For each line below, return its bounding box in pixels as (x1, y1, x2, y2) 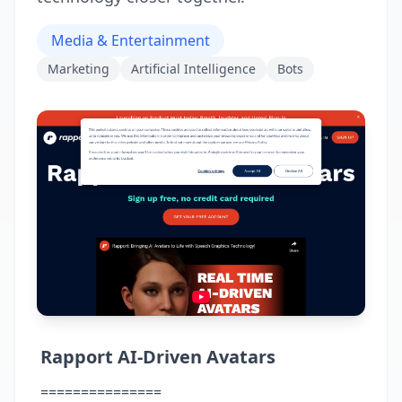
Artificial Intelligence (131, 60, 256, 77)
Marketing (48, 60, 109, 77)
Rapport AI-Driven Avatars (40, 344, 275, 369)
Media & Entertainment (51, 31, 210, 50)
